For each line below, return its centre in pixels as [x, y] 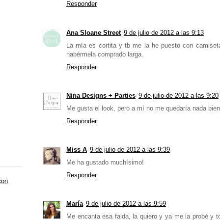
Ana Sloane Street [94, 32]
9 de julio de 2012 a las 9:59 [126, 204]
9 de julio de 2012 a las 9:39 [130, 150]
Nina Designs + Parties [101, 95]
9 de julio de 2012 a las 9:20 [179, 95]
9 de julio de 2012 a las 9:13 [164, 32]
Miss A [77, 150]
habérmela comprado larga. [105, 54]
